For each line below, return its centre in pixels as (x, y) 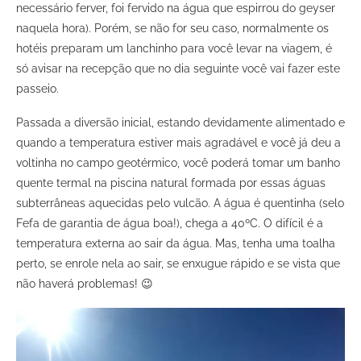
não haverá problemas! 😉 (85, 284)
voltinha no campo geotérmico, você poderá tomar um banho (178, 163)
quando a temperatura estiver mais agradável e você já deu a (178, 143)
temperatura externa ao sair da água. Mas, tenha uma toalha (176, 244)
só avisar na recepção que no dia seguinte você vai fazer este (178, 69)
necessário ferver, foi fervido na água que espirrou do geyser (176, 8)
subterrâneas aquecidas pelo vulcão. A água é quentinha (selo (180, 203)
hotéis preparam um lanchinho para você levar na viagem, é (174, 49)
